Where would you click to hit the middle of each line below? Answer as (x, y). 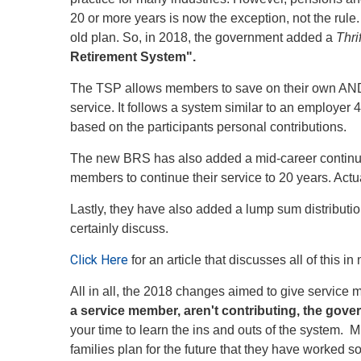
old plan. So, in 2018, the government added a (203, 37)
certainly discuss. (121, 228)
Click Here (99, 259)
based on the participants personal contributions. (208, 127)
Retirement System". (135, 56)
